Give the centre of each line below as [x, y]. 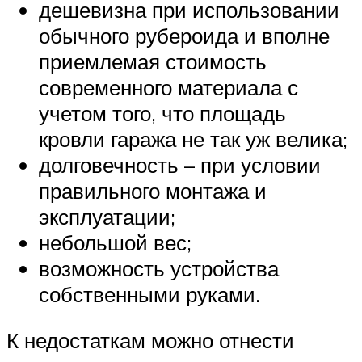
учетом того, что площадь [162, 113]
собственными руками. [149, 294]
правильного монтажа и [153, 190]
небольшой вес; [115, 242]
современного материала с [168, 87]
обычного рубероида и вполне [184, 35]
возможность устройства [159, 268]
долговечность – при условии [180, 164]
